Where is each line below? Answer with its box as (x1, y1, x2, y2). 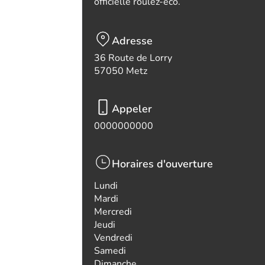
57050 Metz (94, 64, 147, 77)
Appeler (112, 102, 152, 116)
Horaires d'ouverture (112, 157, 213, 171)
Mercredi (94, 205, 132, 218)
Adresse (112, 34, 153, 48)
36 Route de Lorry (94, 51, 172, 64)
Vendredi (94, 231, 132, 244)
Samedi (94, 244, 126, 257)
